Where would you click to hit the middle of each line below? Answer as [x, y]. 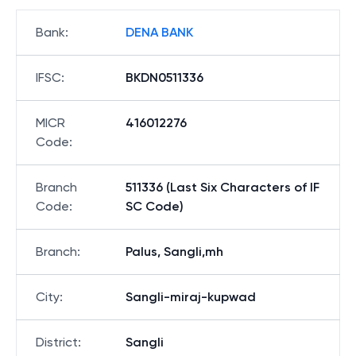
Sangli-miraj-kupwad [191, 297]
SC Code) [155, 206]
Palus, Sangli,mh [174, 252]
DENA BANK [159, 32]
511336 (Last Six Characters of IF [222, 187]
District [57, 342]
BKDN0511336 [164, 77]
